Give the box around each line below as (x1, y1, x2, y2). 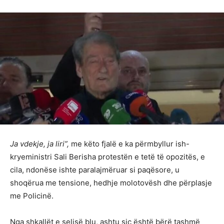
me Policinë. (10, 191, 53, 201)
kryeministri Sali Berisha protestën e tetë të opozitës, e (10, 152, 205, 162)
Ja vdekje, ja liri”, (10, 139, 69, 149)
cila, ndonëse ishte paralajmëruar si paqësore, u (10, 165, 179, 175)
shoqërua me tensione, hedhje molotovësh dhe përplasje (10, 178, 212, 188)
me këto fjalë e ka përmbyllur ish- (69, 139, 189, 149)
